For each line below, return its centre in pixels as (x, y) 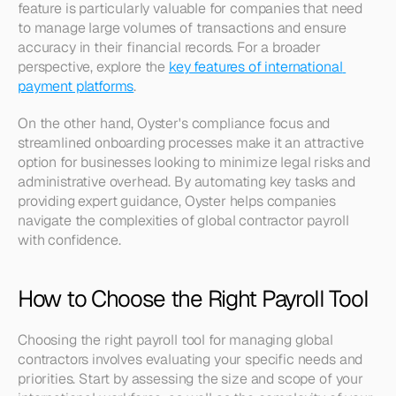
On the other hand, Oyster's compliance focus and (174, 123)
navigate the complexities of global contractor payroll (183, 221)
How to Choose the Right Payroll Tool (193, 299)
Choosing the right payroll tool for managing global (175, 340)
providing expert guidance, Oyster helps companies (177, 201)
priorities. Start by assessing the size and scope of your (190, 379)
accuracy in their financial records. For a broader (169, 47)
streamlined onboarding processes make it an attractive (191, 143)
